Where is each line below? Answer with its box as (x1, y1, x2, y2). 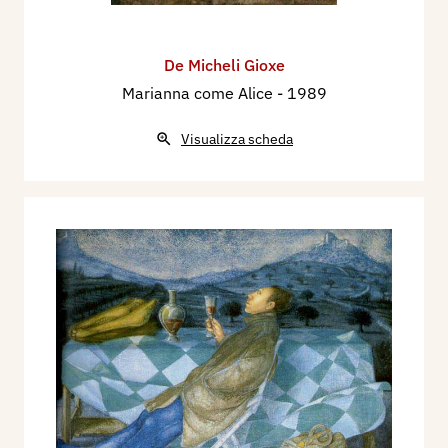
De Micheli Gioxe (163, 54, 285, 75)
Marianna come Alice (121, 82, 277, 103)
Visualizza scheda (181, 129, 293, 148)
